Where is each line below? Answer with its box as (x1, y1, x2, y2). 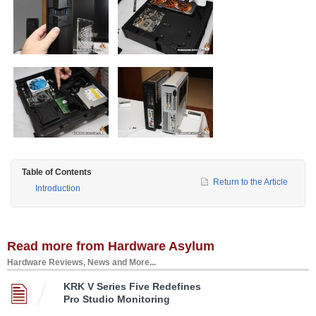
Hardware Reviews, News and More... (7, 257, 156, 267)
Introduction (35, 183, 80, 193)
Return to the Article (213, 176, 288, 187)
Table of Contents (22, 166, 92, 177)
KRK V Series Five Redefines (63, 280, 201, 292)
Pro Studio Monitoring (63, 293, 170, 305)
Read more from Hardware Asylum (7, 238, 214, 253)
